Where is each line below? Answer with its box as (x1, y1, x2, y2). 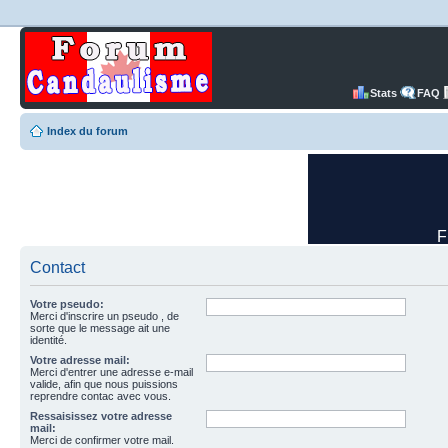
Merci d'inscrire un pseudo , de (30, 310, 179, 322)
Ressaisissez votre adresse (30, 410, 172, 422)
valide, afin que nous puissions (30, 378, 178, 390)
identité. (30, 334, 67, 346)
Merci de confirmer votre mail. (30, 434, 174, 446)
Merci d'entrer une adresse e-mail (30, 366, 193, 378)
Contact (30, 259, 85, 276)
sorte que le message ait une (30, 322, 170, 334)
